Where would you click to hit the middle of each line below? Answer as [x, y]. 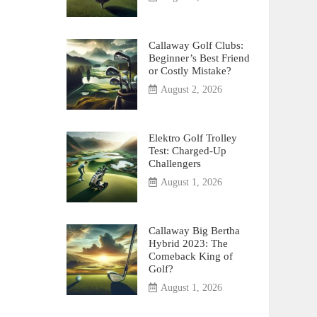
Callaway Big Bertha [194, 230]
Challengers [174, 163]
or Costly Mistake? [190, 70]
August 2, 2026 [191, 90]
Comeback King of [190, 256]
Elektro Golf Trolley [192, 138]
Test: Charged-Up [187, 150]
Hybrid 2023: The [188, 243]
